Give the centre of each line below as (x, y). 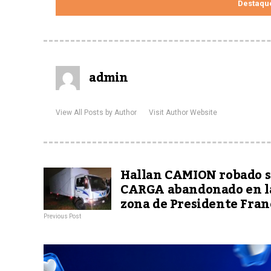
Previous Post (62, 217)
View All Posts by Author (96, 113)
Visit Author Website (183, 113)
